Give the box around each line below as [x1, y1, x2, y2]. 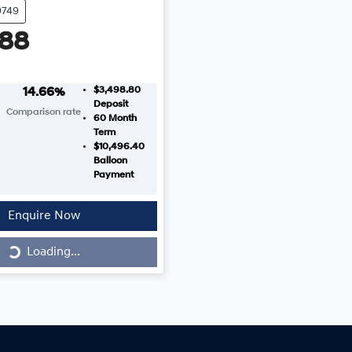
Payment [93, 170, 134, 181]
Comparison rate [6, 108, 82, 118]
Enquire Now [7, 210, 80, 223]
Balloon [93, 156, 127, 167]
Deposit [93, 100, 128, 110]
